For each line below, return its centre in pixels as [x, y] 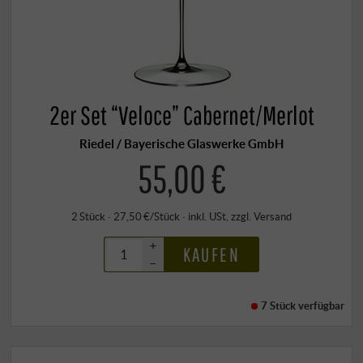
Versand [273, 216]
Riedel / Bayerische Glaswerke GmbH [181, 144]
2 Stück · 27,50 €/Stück [126, 216]
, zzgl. [240, 216]
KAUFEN [211, 254]
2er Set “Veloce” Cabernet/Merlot [181, 115]
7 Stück [279, 305]
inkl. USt [207, 216]
